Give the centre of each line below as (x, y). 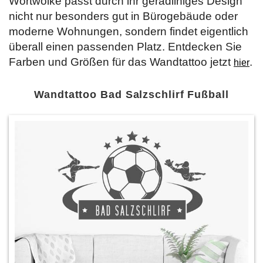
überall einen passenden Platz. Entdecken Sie (125, 47)
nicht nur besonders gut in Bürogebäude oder (123, 16)
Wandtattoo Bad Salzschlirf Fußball (131, 95)
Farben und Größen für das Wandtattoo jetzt (121, 62)
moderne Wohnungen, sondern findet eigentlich (129, 31)
